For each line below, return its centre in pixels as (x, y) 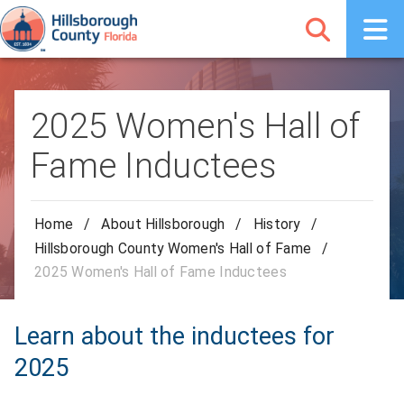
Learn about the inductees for (174, 337)
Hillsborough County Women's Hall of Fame (173, 248)
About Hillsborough (163, 225)
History (276, 225)
